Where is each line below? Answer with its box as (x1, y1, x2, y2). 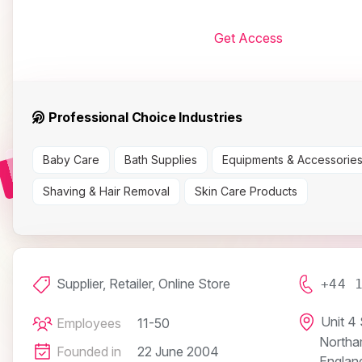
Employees (57, 315, 121, 332)
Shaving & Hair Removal (43, 184, 170, 199)
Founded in (57, 343, 121, 360)
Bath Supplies (124, 153, 197, 167)
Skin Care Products (195, 184, 297, 199)
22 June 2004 (137, 343, 219, 360)
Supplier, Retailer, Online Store (57, 276, 230, 293)
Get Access (213, 29, 283, 46)
